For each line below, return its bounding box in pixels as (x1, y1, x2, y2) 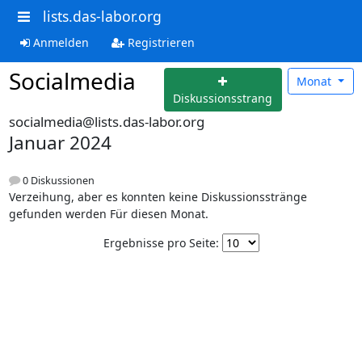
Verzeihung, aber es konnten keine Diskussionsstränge (8, 189, 307, 205)
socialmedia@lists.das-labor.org (8, 112, 204, 131)
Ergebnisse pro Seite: (103, 235, 219, 251)
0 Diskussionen (19, 174, 95, 188)
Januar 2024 (8, 130, 112, 155)
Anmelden (29, 34, 89, 50)
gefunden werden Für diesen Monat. (8, 206, 208, 222)
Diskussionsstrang (173, 90, 273, 106)
